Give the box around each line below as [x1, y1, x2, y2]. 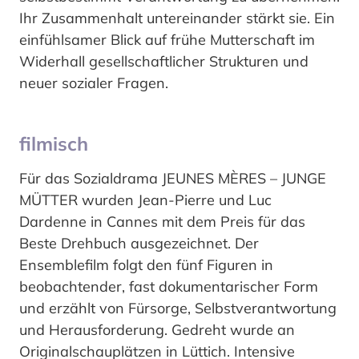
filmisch [19, 131, 88, 155]
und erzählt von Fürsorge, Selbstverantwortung [19, 298, 337, 317]
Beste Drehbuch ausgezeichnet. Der [19, 233, 259, 252]
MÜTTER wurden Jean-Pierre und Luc [19, 190, 272, 209]
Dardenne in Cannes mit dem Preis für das [19, 212, 305, 231]
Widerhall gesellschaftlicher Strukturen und [19, 51, 309, 71]
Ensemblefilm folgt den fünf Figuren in [19, 255, 273, 274]
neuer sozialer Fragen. [19, 73, 168, 92]
